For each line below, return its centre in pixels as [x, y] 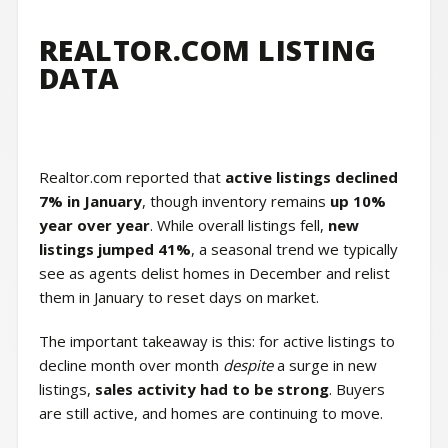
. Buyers [356, 389]
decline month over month [130, 365]
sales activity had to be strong [211, 389]
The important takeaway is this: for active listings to [216, 341]
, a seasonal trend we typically [294, 249]
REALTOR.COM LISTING [207, 49]
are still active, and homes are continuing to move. [210, 413]
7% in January [90, 201]
